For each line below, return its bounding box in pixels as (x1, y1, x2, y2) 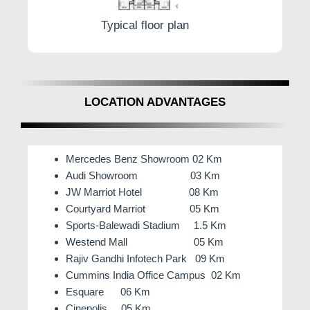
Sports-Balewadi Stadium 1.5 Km (66, 219, 226, 232)
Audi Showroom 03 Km (66, 170, 220, 182)
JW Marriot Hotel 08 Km (66, 186, 219, 199)
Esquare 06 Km (66, 286, 150, 298)
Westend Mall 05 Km (66, 236, 224, 248)
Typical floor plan (100, 18, 189, 32)
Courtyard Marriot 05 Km (66, 203, 219, 215)
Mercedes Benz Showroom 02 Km (66, 153, 222, 165)
